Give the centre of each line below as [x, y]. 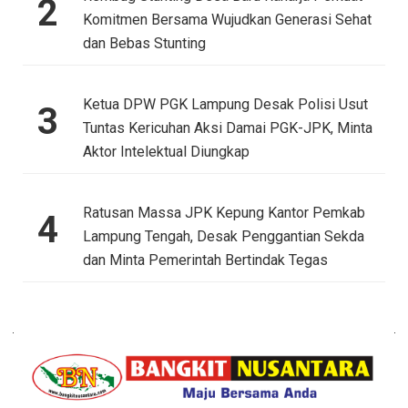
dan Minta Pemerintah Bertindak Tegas [205, 260]
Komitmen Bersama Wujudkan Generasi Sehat [227, 20]
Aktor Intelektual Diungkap [166, 152]
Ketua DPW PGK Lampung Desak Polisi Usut [225, 105]
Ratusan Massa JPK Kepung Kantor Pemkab [224, 213]
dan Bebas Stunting [144, 44]
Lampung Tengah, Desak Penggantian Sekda [223, 237]
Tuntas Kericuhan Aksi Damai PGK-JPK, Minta [227, 128]
